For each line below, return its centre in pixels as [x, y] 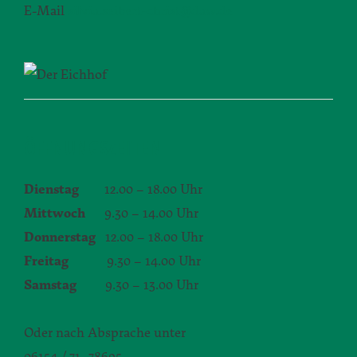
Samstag [50, 284]
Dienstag [51, 188]
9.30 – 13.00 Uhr [137, 284]
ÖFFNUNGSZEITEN [93, 147]
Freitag [46, 260]
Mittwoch [55, 212]
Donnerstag [60, 236]
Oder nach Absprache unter [105, 332]
